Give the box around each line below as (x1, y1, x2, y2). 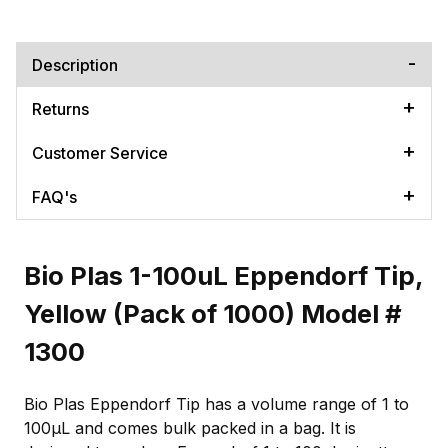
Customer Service (32, 142, 168, 163)
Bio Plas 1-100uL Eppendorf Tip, (24, 259, 423, 291)
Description (32, 54, 118, 75)
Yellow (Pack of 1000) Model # (24, 297, 402, 329)
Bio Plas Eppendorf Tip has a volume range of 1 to (24, 393, 409, 414)
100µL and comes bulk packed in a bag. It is (24, 417, 356, 438)
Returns (32, 98, 89, 119)
